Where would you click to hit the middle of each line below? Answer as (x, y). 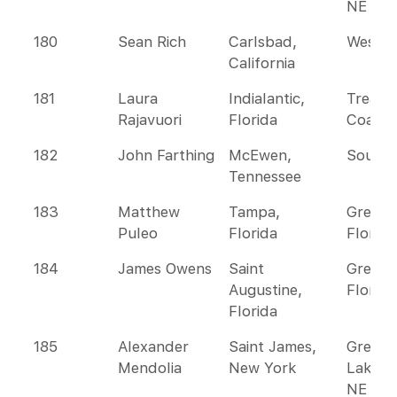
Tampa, (254, 212)
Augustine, (265, 290)
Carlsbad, (263, 42)
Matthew (149, 212)
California (262, 63)
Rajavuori (150, 120)
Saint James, (272, 346)
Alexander (153, 346)
